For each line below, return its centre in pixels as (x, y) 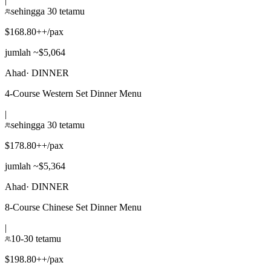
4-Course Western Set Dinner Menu (73, 93)
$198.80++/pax (34, 259)
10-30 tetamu (36, 238)
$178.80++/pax (34, 145)
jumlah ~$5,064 (35, 52)
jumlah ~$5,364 (35, 166)
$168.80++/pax (34, 31)
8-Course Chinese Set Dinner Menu (73, 207)
